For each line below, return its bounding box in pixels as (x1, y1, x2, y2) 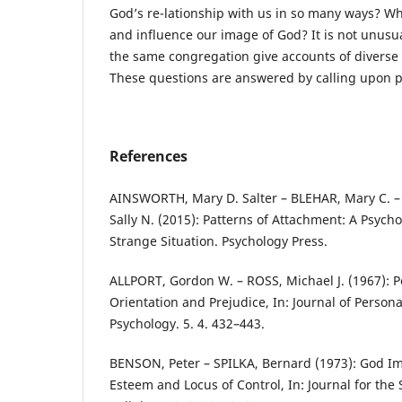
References (109, 146, 188, 167)
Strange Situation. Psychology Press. (109, 232, 328, 250)
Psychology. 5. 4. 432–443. (109, 315, 265, 333)
